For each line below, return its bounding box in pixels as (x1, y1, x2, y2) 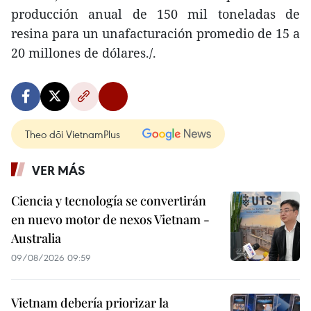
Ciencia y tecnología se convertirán (11, 192, 206, 209)
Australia (11, 230, 61, 246)
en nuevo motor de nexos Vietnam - (11, 211, 210, 228)
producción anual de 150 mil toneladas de (11, 6, 300, 22)
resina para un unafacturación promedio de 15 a (11, 25, 300, 42)
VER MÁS (32, 162, 85, 178)
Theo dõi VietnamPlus (25, 127, 120, 141)
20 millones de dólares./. (11, 44, 156, 61)
